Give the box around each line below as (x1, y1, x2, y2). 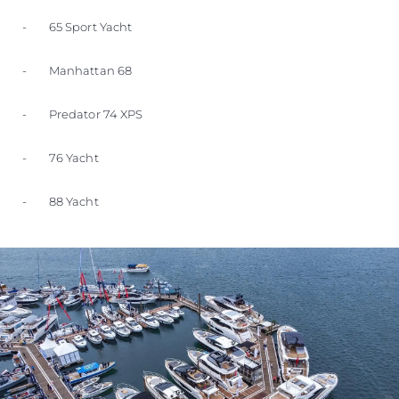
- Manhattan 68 (22, 62, 133, 77)
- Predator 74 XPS (22, 106, 143, 121)
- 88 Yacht (22, 193, 99, 208)
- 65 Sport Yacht (22, 19, 133, 34)
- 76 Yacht (22, 150, 99, 165)
